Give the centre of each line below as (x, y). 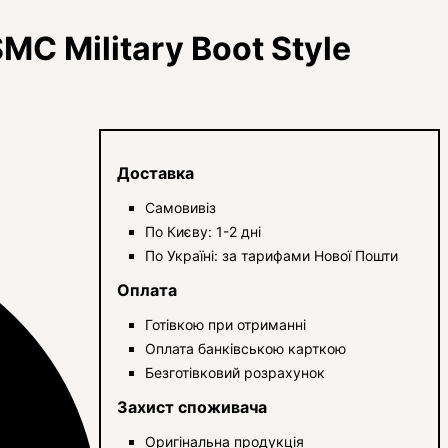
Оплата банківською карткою (246, 348)
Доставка (156, 172)
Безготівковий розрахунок (235, 372)
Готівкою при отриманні (226, 324)
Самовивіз (181, 207)
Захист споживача (192, 406)
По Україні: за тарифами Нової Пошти (272, 255)
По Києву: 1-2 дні (203, 231)
